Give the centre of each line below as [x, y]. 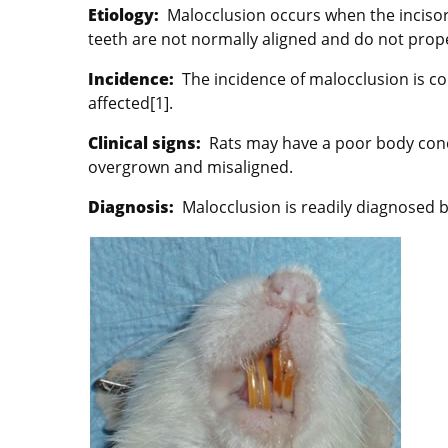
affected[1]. [130, 103]
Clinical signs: [144, 143]
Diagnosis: [131, 207]
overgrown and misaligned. [190, 167]
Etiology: [123, 15]
